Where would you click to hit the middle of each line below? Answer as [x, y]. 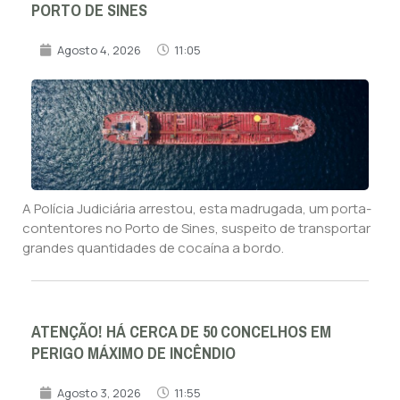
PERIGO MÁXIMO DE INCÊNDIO [133, 353]
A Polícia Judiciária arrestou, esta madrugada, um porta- [197, 208]
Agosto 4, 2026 [99, 50]
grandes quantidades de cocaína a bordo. [153, 247]
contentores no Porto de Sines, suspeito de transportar [196, 228]
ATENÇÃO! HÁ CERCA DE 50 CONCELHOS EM [181, 332]
